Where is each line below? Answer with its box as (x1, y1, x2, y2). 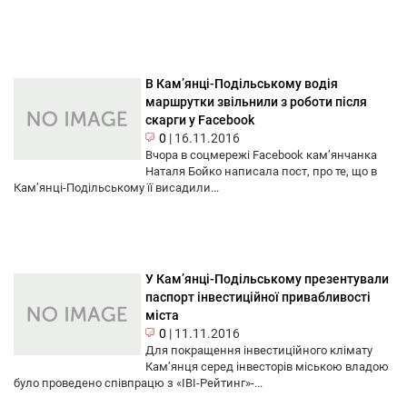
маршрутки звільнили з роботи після (145, 94, 367, 110)
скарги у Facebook (145, 113, 254, 128)
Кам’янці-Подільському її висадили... (14, 181, 219, 195)
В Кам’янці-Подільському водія (145, 76, 338, 92)
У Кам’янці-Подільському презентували (145, 272, 389, 287)
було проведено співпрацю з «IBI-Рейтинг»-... (14, 376, 263, 391)
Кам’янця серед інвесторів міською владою (145, 360, 389, 374)
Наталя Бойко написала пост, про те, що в (145, 164, 377, 179)
